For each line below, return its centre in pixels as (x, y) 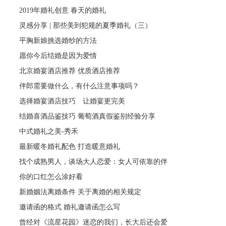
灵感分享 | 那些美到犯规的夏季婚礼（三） (86, 25)
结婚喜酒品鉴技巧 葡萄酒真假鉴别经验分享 (88, 116)
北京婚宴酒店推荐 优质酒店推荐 (70, 71)
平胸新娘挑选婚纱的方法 (58, 40)
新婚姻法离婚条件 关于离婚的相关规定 (80, 192)
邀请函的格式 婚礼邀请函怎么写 (70, 207)
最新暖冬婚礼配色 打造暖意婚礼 (70, 146)
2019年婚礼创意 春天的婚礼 (63, 10)
